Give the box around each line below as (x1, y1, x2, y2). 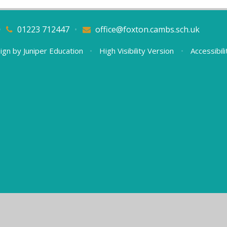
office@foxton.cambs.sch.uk (95, 24, 200, 35)
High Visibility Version (99, 46, 174, 56)
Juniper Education (23, 46, 83, 56)
